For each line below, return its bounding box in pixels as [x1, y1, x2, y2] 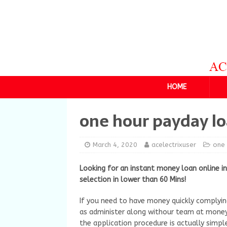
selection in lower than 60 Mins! [80, 175, 186, 184]
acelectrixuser [152, 141, 196, 148]
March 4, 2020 [93, 141, 137, 148]
